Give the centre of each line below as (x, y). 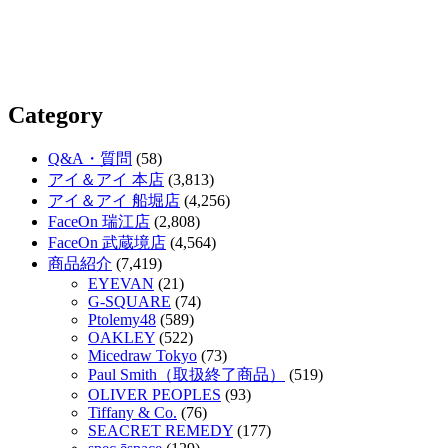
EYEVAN (121, 284)
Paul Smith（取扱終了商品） (186, 375)
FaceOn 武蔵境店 (107, 243)
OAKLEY (121, 338)
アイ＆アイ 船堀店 (114, 201)
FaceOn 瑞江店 (99, 222)
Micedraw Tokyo (142, 356)
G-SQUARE (129, 302)
